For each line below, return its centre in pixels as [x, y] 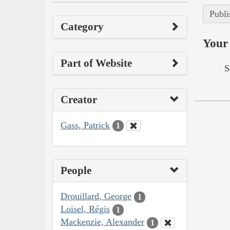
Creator [79, 99]
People [76, 171]
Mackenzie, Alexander [102, 222]
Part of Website [96, 63]
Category [82, 26]
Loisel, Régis [85, 209]
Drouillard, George [96, 196]
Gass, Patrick [85, 125]
